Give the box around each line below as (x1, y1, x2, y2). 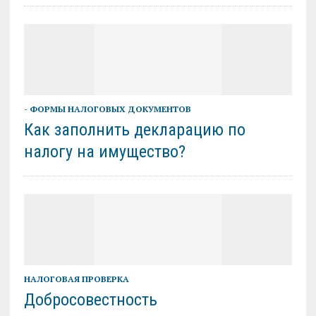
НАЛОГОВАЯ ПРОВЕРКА (23, 274, 129, 285)
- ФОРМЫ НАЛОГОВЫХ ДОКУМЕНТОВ (23, 104, 191, 115)
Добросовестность (23, 290, 157, 310)
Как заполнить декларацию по (23, 120, 245, 140)
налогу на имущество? (23, 142, 186, 162)
